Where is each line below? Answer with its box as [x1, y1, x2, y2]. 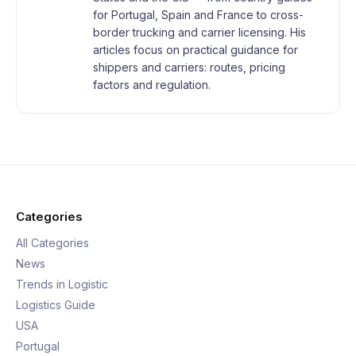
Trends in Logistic [16, 277, 108, 291]
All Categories [16, 236, 89, 250]
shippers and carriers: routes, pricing [93, 60, 285, 74]
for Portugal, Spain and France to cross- [93, 8, 304, 21]
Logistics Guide [16, 298, 95, 311]
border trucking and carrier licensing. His [93, 25, 306, 39]
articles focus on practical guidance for [93, 43, 298, 56]
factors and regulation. [93, 78, 211, 91]
